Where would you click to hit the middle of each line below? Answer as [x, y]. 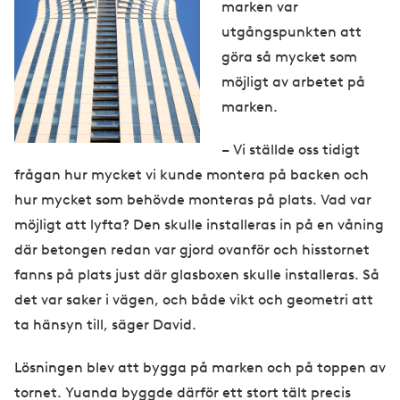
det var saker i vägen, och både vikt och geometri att [194, 300]
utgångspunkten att [292, 32]
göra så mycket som [289, 57]
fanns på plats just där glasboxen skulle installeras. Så [197, 275]
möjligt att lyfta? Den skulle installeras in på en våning [199, 225]
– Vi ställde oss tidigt [291, 150]
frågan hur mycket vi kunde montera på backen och [192, 175]
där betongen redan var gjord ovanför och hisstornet [192, 250]
